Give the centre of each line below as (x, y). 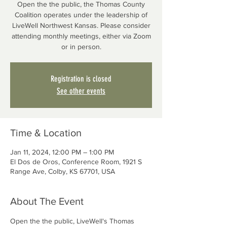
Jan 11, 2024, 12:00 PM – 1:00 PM (62, 152)
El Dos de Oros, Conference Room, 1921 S (76, 162)
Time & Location (46, 133)
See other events (81, 91)
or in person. (81, 47)
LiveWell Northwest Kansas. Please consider (81, 25)
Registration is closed (81, 79)
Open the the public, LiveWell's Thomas (73, 221)
